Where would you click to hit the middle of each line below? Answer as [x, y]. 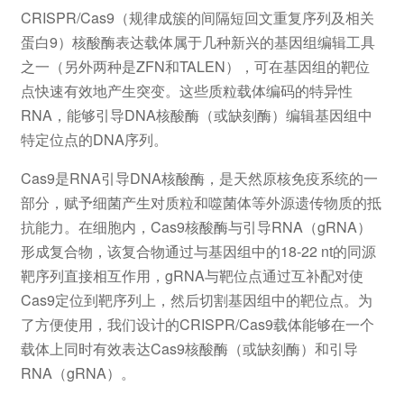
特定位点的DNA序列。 [94, 139]
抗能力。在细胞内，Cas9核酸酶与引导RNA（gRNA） [196, 227]
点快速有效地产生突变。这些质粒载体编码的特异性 [186, 90]
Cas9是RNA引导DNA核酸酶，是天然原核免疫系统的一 [199, 179]
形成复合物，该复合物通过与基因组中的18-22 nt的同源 [198, 252]
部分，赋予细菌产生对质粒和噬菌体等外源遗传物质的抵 [201, 203]
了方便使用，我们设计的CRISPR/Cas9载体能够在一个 [197, 325]
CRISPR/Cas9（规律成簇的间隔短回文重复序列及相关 [197, 17]
